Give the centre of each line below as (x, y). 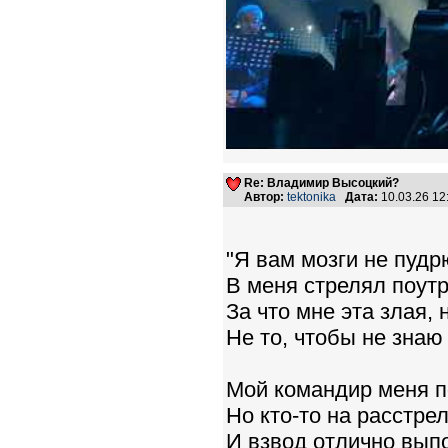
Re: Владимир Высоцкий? (321, 183)
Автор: (264, 197)
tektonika (311, 197)
